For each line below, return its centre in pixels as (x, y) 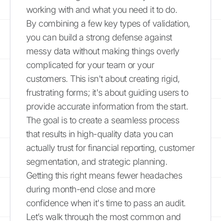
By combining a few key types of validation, (108, 23)
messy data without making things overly (103, 51)
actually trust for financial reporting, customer (110, 148)
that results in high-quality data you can (100, 134)
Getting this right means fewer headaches (104, 175)
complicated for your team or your (90, 65)
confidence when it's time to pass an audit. (106, 203)
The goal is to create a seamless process (103, 120)
